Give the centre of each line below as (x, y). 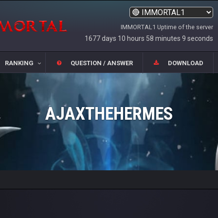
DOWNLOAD (186, 63)
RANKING (19, 63)
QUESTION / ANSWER (102, 63)
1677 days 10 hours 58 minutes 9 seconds (149, 38)
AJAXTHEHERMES (109, 114)
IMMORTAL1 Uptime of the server (167, 27)
